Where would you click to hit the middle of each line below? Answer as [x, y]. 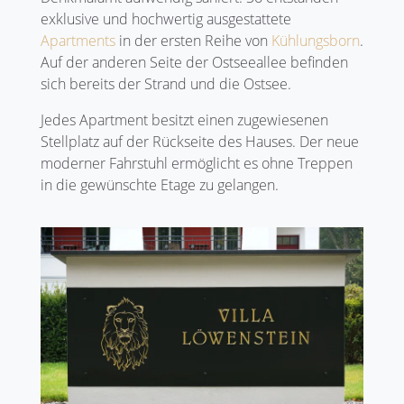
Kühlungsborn [316, 41]
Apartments [78, 41]
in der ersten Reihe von [193, 41]
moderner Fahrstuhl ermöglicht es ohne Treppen [197, 164]
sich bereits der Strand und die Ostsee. [166, 84]
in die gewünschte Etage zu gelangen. [160, 185]
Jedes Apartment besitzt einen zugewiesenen [184, 120]
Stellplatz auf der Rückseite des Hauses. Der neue [200, 142]
